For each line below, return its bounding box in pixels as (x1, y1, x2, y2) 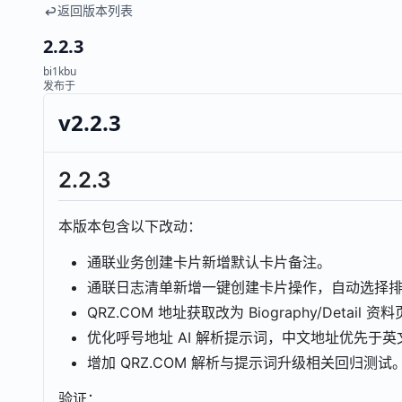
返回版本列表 (57, 2, 133, 19)
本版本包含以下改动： (58, 217, 202, 236)
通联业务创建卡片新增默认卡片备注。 (87, 253, 331, 272)
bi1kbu (43, 64, 76, 79)
